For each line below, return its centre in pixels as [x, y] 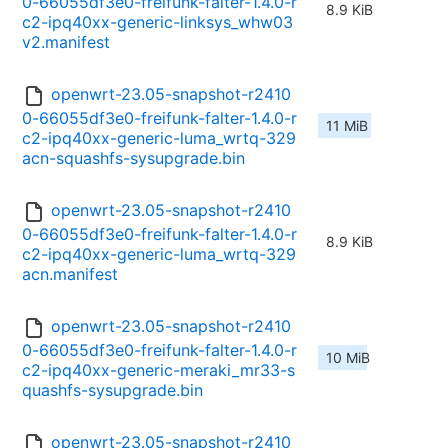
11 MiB [347, 126]
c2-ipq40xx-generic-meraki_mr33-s [158, 370]
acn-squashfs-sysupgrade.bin [133, 158]
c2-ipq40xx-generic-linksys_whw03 [157, 22]
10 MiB [348, 358]
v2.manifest [66, 42]
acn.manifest [70, 274]
